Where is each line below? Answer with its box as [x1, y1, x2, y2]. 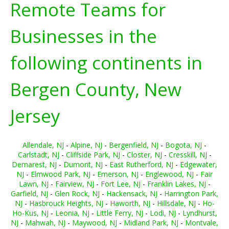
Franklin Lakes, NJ [147, 179, 206, 189]
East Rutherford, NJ [109, 159, 173, 169]
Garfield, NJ [11, 189, 48, 198]
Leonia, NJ [55, 208, 89, 218]
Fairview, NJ [55, 179, 94, 189]
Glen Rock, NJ [55, 189, 100, 198]
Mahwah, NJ [25, 218, 65, 227]
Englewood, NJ [145, 169, 194, 179]
